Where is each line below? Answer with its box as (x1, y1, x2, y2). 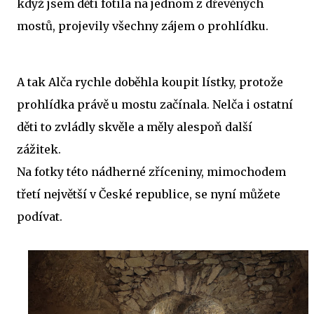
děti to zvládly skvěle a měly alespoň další (17, 120, 252, 134)
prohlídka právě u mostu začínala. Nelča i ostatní (17, 97, 293, 111)
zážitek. (17, 142, 64, 156)
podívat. (17, 210, 65, 224)
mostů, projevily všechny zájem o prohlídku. (17, 19, 271, 33)
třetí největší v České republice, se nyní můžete (17, 187, 280, 201)
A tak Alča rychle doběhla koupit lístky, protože (17, 75, 283, 89)
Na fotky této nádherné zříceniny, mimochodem (17, 165, 286, 179)
